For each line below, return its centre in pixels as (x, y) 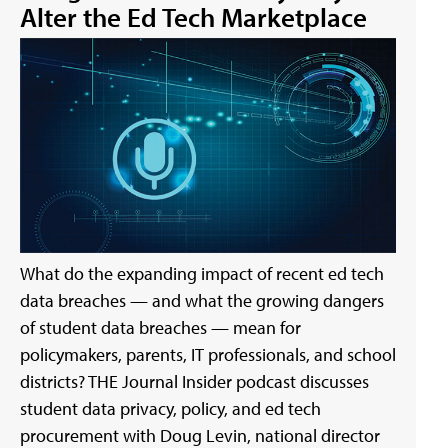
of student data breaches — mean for (160, 327)
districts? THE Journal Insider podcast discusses (194, 381)
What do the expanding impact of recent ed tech (202, 273)
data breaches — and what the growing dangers (202, 300)
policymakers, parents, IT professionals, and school (208, 354)
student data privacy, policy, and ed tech (170, 408)
